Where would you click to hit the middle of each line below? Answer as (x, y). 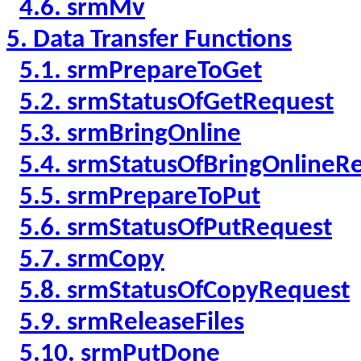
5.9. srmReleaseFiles (132, 323)
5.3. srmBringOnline (130, 135)
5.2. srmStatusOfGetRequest (176, 103)
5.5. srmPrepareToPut (140, 197)
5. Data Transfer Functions (149, 40)
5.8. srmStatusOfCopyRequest (185, 292)
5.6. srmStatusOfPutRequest (176, 229)
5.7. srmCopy (92, 260)
